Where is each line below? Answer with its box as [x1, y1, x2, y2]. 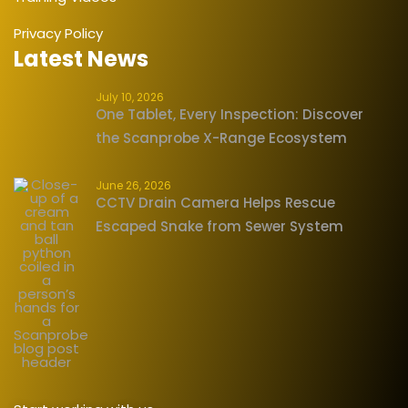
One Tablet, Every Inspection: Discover [96, 104, 363, 124]
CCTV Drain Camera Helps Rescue [96, 192, 335, 212]
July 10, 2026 [96, 88, 164, 105]
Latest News [14, 43, 148, 74]
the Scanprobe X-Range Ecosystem [96, 127, 347, 148]
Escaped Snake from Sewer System [96, 216, 343, 236]
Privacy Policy [14, 23, 103, 43]
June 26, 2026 [96, 177, 171, 193]
